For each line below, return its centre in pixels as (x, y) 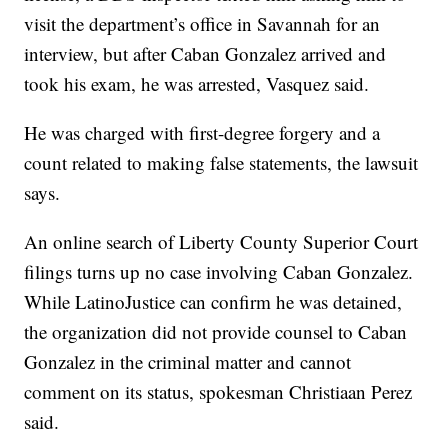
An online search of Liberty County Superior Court (221, 241)
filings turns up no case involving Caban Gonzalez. (219, 271)
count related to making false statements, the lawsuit (221, 162)
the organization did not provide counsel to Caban (216, 331)
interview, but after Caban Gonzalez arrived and (205, 53)
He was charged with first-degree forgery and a (202, 132)
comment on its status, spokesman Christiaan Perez (218, 391)
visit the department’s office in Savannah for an (202, 23)
